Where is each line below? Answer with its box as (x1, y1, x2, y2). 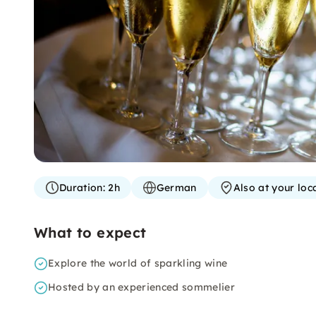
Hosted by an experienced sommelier (48, 281, 235, 293)
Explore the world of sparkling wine (48, 257, 228, 269)
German (156, 181, 197, 194)
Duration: (59, 181, 105, 194)
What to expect (34, 224, 147, 241)
